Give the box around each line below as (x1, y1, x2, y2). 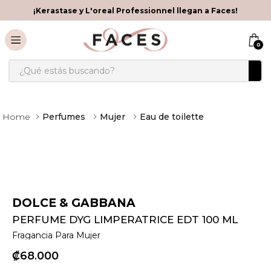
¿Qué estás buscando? (8, 58, 117, 70)
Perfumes (42, 111, 85, 122)
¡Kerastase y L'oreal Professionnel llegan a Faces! (33, 5, 238, 15)
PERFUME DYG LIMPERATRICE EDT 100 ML (12, 214, 238, 226)
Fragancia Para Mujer (12, 230, 100, 241)
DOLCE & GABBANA (12, 195, 135, 211)
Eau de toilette (140, 111, 204, 122)
